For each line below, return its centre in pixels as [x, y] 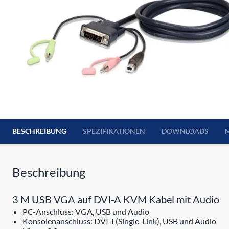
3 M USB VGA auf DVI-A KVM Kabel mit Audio [116, 199]
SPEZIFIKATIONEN [114, 131]
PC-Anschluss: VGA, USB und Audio [86, 211]
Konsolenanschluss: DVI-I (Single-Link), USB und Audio [119, 221]
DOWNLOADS [185, 131]
